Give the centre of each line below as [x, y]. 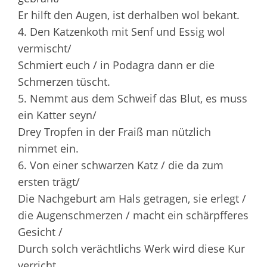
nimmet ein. [48, 148]
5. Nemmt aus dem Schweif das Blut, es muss [133, 98]
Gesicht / [40, 232]
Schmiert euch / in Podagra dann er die [116, 65]
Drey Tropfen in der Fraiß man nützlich [114, 131]
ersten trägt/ [49, 181]
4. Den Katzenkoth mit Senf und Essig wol [122, 31]
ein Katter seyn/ [57, 115]
